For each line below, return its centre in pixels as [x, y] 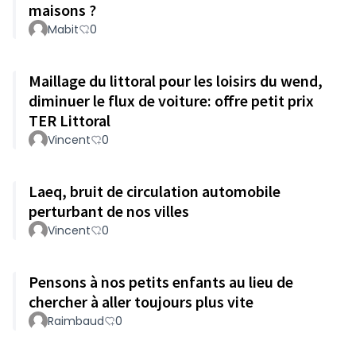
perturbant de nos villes [109, 211]
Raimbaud [76, 321]
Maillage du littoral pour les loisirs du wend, [176, 81]
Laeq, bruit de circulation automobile [155, 191]
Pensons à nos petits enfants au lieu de [161, 282]
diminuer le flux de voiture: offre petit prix [171, 101]
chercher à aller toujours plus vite [141, 302]
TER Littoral [70, 120]
